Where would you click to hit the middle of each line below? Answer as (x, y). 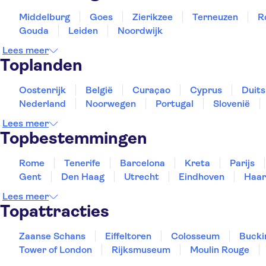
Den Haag (83, 177)
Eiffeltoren (128, 236)
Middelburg (45, 17)
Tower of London (56, 250)
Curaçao (151, 90)
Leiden (83, 31)
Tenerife (82, 163)
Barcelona (142, 163)
